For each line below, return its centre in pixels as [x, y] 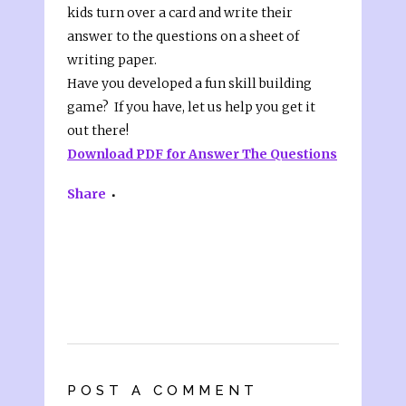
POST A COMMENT [163, 391]
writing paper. [112, 60]
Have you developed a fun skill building [189, 83]
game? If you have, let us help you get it [191, 107]
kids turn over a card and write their [180, 13]
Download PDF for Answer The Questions [202, 154]
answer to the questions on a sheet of [183, 36]
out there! [98, 130]
